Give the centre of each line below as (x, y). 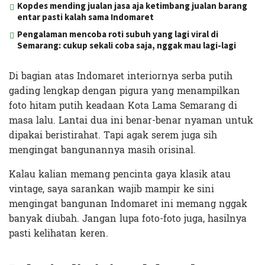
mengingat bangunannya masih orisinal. (102, 150)
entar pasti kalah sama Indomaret (85, 17)
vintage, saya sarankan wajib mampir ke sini (112, 189)
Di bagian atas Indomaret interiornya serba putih (121, 76)
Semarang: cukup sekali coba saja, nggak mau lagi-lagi (127, 45)
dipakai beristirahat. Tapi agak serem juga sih (113, 135)
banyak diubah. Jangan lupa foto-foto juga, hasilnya (128, 218)
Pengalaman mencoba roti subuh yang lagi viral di (118, 34)
